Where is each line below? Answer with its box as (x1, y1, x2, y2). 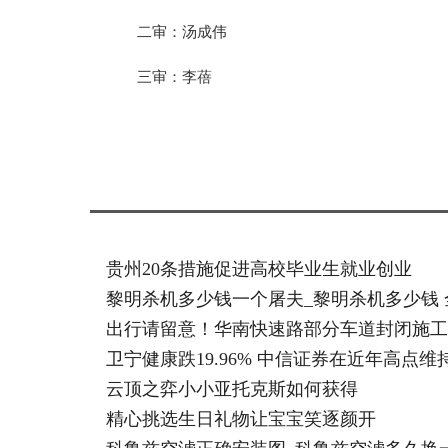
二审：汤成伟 (137, 23, 227, 40)
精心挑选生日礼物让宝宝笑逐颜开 (106, 409, 376, 429)
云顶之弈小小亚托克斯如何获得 (106, 379, 358, 399)
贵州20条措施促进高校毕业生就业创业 (106, 259, 412, 279)
